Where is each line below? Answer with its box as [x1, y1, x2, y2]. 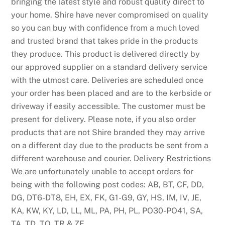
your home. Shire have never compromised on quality [11, 10, 209, 20]
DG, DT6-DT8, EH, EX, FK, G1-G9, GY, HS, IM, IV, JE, [11, 193, 202, 203]
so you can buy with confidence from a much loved [11, 23, 200, 33]
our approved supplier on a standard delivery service [11, 62, 208, 72]
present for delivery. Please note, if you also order [11, 115, 196, 125]
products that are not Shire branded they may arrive [11, 128, 205, 138]
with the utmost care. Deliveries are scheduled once [11, 75, 204, 85]
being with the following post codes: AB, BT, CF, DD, [11, 180, 204, 190]
